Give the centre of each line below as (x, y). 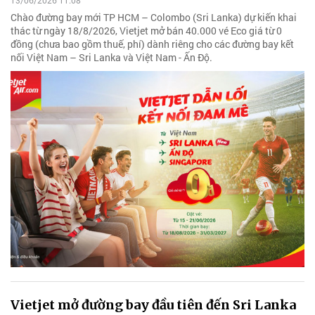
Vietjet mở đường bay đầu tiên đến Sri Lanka (153, 304)
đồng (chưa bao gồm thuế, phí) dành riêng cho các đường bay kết (152, 44)
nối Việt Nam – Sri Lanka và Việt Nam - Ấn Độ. (111, 58)
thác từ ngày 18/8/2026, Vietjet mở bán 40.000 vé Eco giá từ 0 (146, 31)
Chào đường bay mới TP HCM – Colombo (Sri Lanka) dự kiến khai (154, 18)
